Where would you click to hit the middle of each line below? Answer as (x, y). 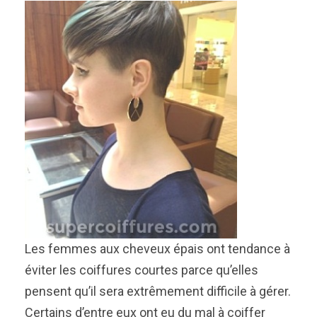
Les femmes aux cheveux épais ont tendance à (157, 248)
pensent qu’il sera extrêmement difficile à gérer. (158, 291)
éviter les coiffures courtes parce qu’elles (142, 270)
